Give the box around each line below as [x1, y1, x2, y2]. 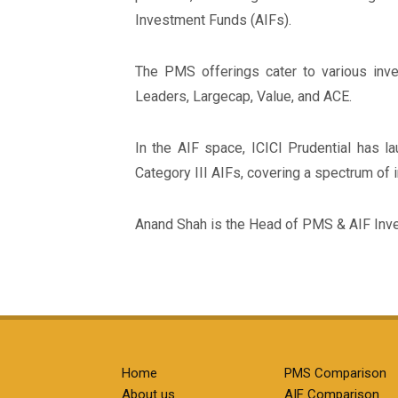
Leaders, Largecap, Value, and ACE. [135, 88, 355, 105]
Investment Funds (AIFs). [135, 12, 295, 28]
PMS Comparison [284, 365, 387, 381]
